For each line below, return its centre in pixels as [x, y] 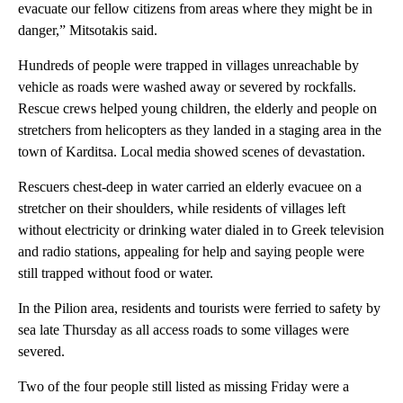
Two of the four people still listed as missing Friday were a [184, 387]
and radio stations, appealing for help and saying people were [191, 252]
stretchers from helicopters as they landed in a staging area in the [200, 130]
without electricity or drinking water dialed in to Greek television [201, 230]
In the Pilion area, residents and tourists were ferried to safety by [199, 309]
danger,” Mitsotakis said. [88, 31]
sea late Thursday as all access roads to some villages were [184, 330]
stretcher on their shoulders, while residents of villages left [182, 209]
